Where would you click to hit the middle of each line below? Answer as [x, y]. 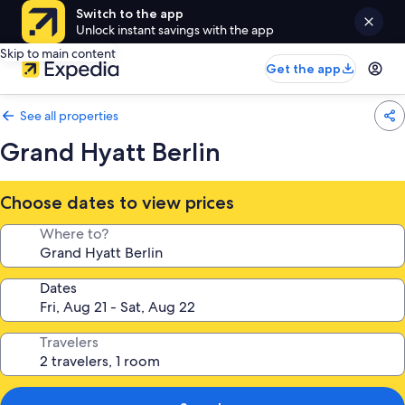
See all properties [69, 116]
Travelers [69, 342]
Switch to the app [130, 14]
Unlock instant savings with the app [175, 30]
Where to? [74, 234]
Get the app [303, 69]
